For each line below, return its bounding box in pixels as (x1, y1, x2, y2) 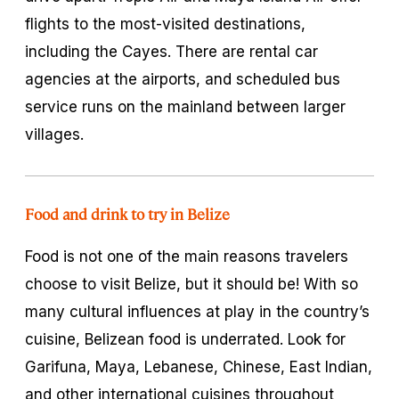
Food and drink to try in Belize (25, 203, 231, 224)
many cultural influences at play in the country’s (25, 302, 370, 321)
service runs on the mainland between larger (25, 97, 346, 116)
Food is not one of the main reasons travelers (25, 247, 348, 265)
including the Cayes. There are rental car (25, 42, 318, 61)
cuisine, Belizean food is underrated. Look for (25, 330, 346, 348)
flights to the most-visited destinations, (25, 14, 305, 33)
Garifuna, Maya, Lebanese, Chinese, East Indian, (25, 357, 372, 376)
